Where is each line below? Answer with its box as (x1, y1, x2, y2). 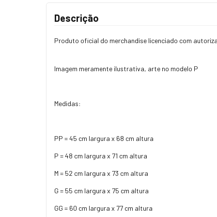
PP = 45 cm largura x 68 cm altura (54, 134, 154, 142)
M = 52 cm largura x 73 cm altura (54, 169, 148, 177)
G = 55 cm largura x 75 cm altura (54, 186, 149, 195)
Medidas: (54, 99, 81, 108)
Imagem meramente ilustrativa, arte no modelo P (54, 64, 198, 73)
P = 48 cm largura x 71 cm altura (54, 151, 147, 160)
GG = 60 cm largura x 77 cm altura (54, 203, 153, 212)
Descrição (54, 12, 99, 24)
